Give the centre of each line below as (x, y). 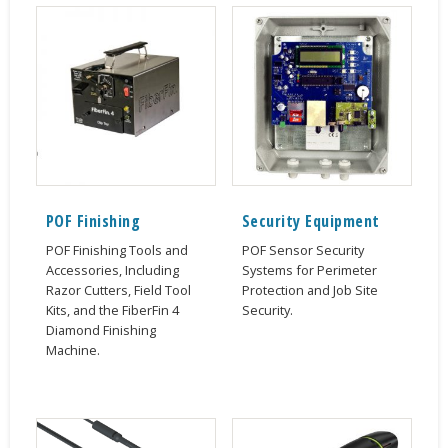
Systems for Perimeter (309, 270)
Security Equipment (310, 221)
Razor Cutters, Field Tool (118, 290)
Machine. (72, 350)
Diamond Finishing (100, 330)
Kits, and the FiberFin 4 (112, 310)
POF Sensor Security (302, 250)
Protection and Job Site (309, 290)
